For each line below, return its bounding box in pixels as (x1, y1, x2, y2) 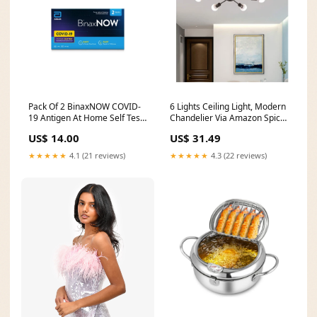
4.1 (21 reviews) (67, 150, 125, 161)
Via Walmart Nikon (28, 123, 101, 135)
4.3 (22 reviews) (209, 150, 267, 161)
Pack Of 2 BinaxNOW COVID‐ (28, 100, 141, 113)
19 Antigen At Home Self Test (28, 112, 143, 124)
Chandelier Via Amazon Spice (170, 112, 285, 124)
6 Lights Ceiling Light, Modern (170, 100, 286, 113)
